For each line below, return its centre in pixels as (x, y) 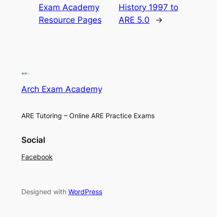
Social (33, 140)
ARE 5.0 (134, 20)
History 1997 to (148, 8)
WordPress (85, 191)
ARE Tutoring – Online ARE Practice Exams (88, 116)
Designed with (45, 191)
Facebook (37, 156)
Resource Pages (70, 20)
